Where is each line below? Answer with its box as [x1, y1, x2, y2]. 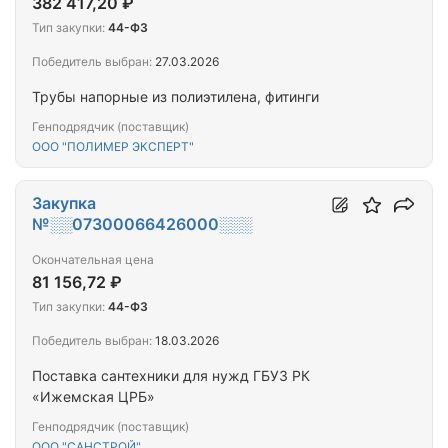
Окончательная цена [32, 252, 154, 268]
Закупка [32, 193, 96, 214]
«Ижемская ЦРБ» [32, 388, 155, 406]
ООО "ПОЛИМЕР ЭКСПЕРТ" [32, 139, 194, 155]
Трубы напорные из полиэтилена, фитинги [32, 88, 319, 106]
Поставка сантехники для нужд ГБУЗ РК [32, 367, 101, 385]
